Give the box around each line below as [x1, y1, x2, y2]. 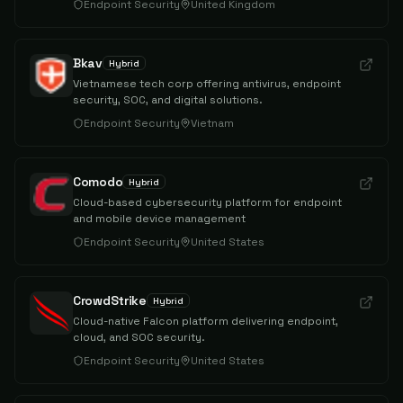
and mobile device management [73, 211, 246, 226]
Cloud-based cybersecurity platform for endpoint [73, 195, 342, 210]
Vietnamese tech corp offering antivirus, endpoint [73, 76, 341, 91]
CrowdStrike [73, 292, 147, 309]
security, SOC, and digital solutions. [73, 93, 263, 107]
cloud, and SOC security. [73, 330, 205, 345]
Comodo [73, 174, 123, 190]
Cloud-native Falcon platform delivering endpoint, [73, 314, 338, 328]
